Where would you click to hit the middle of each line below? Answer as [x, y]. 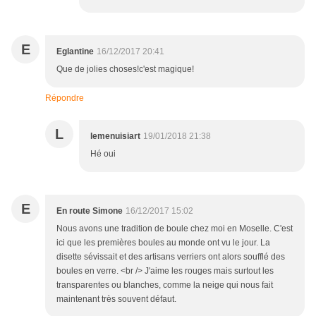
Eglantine [75, 52]
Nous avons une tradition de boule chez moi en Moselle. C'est [175, 229]
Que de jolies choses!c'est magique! [125, 69]
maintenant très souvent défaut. [116, 299]
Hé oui [103, 154]
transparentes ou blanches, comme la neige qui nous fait [165, 285]
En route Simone [90, 211]
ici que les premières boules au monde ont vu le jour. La [163, 243]
